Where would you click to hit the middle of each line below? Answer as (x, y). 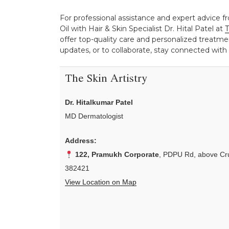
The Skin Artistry (106, 79)
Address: (81, 141)
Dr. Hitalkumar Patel (99, 102)
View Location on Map (101, 182)
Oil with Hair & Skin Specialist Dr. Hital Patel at (142, 28)
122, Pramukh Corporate (117, 155)
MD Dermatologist (94, 116)
